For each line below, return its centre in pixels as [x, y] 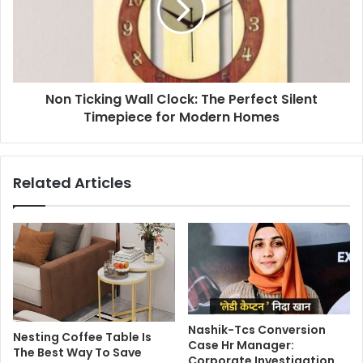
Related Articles [72, 183]
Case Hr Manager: [241, 345]
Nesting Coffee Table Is [82, 337]
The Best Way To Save [77, 353]
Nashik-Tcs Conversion [257, 330]
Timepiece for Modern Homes [181, 117]
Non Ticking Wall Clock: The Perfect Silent [181, 100]
